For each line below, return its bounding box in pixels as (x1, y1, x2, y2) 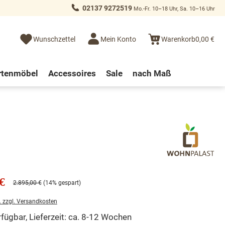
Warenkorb (161, 35, 195, 44)
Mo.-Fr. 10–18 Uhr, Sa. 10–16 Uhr (132, 5, 215, 12)
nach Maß (132, 68, 171, 78)
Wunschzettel (33, 35, 75, 44)
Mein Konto (100, 35, 136, 44)
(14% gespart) (43, 179, 81, 186)
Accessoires (48, 68, 96, 78)
